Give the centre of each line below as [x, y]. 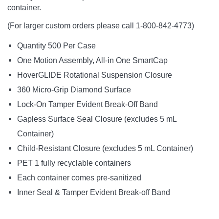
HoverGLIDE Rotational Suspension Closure [95, 75]
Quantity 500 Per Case [56, 45]
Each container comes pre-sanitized [79, 177]
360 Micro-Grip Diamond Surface [74, 89]
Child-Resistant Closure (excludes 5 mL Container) [105, 148]
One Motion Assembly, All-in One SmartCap [92, 60]
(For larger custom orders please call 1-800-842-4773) [101, 25]
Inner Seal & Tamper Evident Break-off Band [94, 192]
